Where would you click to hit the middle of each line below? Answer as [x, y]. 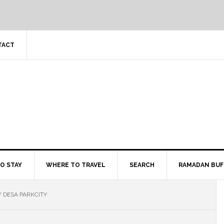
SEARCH [142, 165]
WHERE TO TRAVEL [76, 165]
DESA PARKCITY [24, 194]
